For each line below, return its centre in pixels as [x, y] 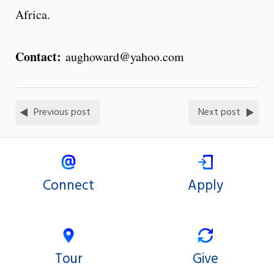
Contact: [40, 56]
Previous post [62, 112]
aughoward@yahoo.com [125, 56]
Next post [219, 112]
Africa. [33, 14]
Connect [68, 186]
